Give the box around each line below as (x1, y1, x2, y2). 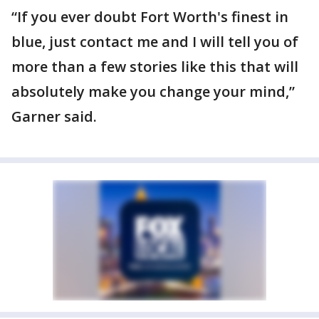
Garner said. (11, 107, 97, 126)
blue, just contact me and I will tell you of (11, 32, 298, 51)
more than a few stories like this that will (11, 57, 298, 76)
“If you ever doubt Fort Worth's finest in (11, 7, 288, 26)
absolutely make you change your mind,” (11, 82, 295, 101)
